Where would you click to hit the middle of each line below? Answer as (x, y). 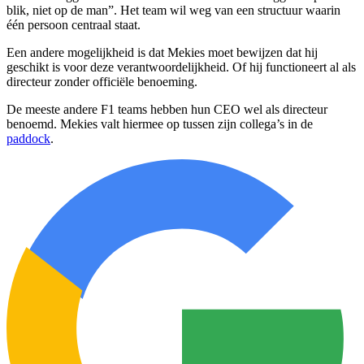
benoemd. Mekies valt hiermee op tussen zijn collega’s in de (160, 124)
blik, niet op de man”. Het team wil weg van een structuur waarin (173, 11)
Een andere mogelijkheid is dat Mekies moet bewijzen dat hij (162, 53)
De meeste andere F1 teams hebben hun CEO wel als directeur (167, 110)
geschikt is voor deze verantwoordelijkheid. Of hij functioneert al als (181, 67)
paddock (28, 139)
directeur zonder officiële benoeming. (102, 82)
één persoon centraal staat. (74, 25)
